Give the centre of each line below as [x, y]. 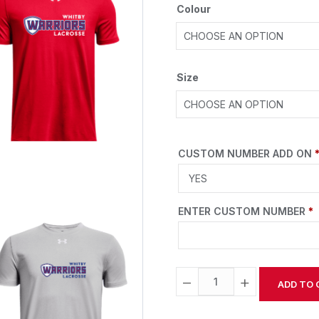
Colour [193, 9]
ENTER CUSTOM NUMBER [243, 211]
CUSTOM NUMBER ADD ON [246, 153]
